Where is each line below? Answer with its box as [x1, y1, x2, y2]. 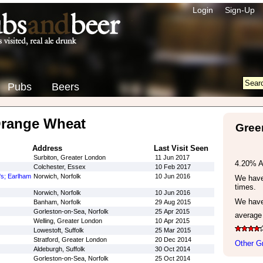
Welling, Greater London [33, 217, 102, 224]
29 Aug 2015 [154, 198, 191, 205]
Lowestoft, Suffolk [33, 227, 84, 234]
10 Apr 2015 [154, 217, 190, 224]
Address [32, 144, 62, 153]
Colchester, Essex [33, 163, 86, 170]
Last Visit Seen [153, 144, 208, 153]
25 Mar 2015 [154, 227, 191, 234]
